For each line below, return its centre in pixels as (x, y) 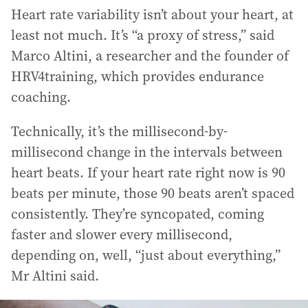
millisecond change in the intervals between (147, 152)
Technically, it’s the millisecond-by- (119, 131)
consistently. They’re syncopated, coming (137, 213)
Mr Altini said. (55, 275)
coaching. (41, 97)
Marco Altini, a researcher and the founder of (150, 55)
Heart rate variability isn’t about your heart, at (152, 14)
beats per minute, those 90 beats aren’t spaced (153, 193)
